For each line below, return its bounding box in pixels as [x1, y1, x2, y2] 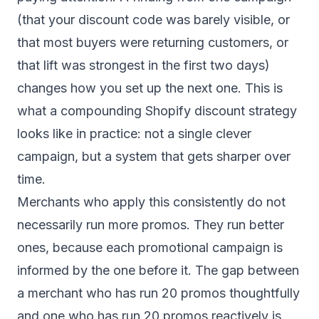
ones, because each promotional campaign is [17, 240, 283, 255]
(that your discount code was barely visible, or [17, 12, 290, 27]
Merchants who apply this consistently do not [17, 194, 286, 209]
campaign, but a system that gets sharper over [17, 149, 291, 164]
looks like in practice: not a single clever [17, 126, 251, 141]
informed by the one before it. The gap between [17, 263, 299, 278]
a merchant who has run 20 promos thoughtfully [17, 286, 300, 300]
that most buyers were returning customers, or [17, 35, 288, 50]
